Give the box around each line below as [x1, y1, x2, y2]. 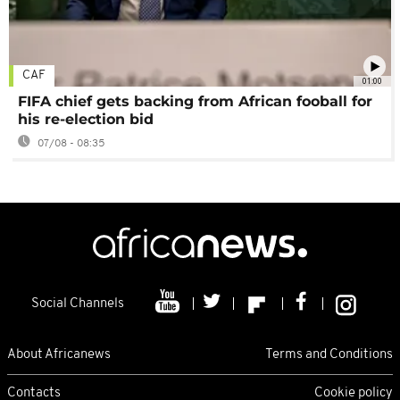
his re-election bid [18, 111, 154, 129]
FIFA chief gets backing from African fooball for [18, 93, 372, 111]
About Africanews [7, 348, 111, 362]
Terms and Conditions [265, 348, 393, 362]
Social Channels [31, 297, 124, 312]
